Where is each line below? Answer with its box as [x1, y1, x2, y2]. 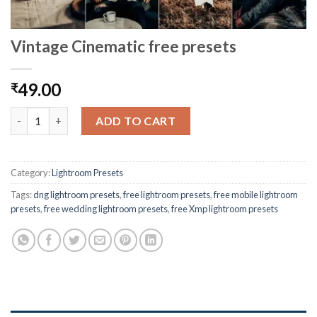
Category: [11, 166, 52, 178]
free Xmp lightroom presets [171, 202, 278, 214]
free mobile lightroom [214, 188, 298, 200]
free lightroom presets [123, 188, 210, 200]
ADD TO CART [96, 113, 176, 127]
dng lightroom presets [33, 188, 120, 200]
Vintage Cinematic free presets [11, 36, 236, 56]
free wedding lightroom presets [44, 202, 168, 214]
